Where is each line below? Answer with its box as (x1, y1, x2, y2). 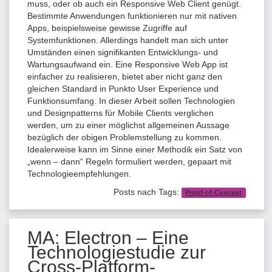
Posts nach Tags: (113, 186, 182, 197)
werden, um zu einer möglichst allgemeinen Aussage (27, 120, 229, 130)
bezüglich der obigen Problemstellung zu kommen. (27, 132, 222, 142)
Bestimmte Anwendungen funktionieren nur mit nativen (27, 10, 237, 21)
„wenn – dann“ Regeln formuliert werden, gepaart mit (27, 156, 231, 166)
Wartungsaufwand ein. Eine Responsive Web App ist (27, 59, 228, 69)
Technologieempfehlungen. (27, 168, 134, 178)
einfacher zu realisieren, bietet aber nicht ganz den (27, 71, 222, 81)
